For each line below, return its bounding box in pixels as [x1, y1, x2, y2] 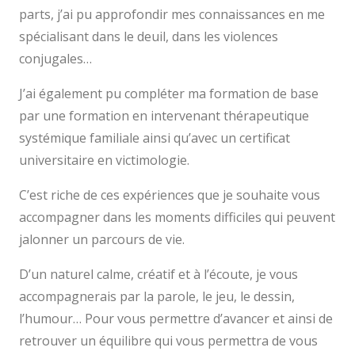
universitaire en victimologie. [19, 151, 189, 170]
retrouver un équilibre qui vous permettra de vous [19, 332, 318, 350]
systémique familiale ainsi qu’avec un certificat [19, 129, 290, 147]
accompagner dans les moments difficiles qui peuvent [19, 208, 335, 227]
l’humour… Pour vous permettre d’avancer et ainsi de [19, 310, 333, 328]
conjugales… [19, 50, 92, 68]
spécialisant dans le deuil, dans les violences [19, 28, 278, 46]
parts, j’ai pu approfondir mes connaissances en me [19, 6, 325, 24]
